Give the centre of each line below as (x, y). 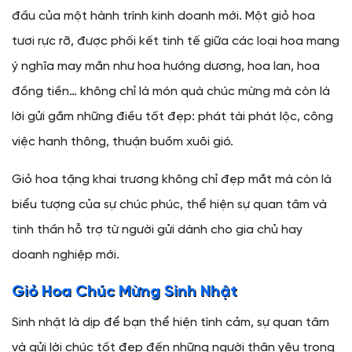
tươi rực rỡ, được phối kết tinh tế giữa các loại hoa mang (176, 41)
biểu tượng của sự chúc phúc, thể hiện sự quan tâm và (169, 204)
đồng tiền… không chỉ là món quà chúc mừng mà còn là (171, 91)
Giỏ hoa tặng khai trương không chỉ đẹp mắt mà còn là (172, 179)
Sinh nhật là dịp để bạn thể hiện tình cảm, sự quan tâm (170, 322)
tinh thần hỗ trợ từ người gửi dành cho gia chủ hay (157, 229)
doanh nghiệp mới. (66, 255)
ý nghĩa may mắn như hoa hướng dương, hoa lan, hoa (166, 66)
